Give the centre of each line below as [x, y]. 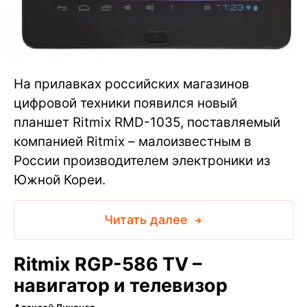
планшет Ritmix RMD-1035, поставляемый [147, 122]
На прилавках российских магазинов [132, 84]
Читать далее [147, 220]
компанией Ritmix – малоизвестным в [133, 142]
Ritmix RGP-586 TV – [108, 264]
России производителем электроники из [142, 161]
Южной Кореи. [60, 180]
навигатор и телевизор [121, 285]
